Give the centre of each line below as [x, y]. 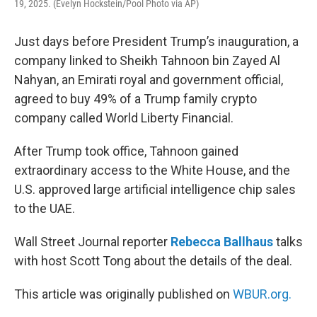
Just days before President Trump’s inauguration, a [156, 41]
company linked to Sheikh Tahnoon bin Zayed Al [147, 60]
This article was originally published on [123, 294]
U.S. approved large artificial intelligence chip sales [155, 189]
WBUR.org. [262, 294]
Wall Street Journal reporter [92, 242]
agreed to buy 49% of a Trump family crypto [136, 99]
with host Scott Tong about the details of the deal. [153, 261]
